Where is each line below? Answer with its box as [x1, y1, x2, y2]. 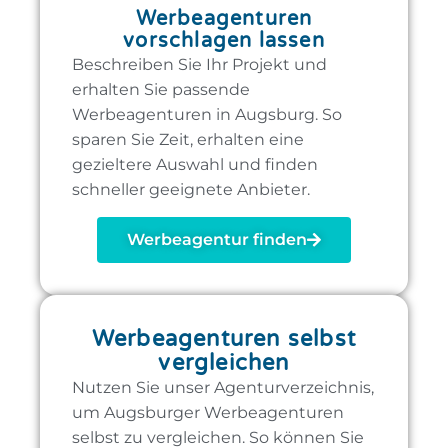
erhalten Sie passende [72, 80, 250, 100]
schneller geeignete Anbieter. [72, 180, 310, 200]
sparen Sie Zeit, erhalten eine [72, 130, 304, 150]
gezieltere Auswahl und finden [72, 155, 318, 175]
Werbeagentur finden [127, 229, 307, 249]
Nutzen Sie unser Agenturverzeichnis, [72, 377, 374, 397]
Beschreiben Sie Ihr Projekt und [72, 55, 327, 75]
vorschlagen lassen [123, 29, 325, 54]
